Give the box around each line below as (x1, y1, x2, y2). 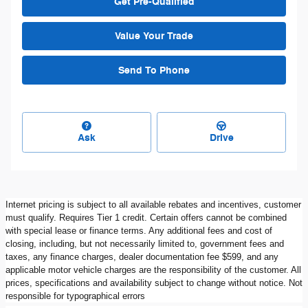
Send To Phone (118, 63, 190, 77)
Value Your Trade (115, 30, 193, 43)
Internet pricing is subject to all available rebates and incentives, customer (5, 199, 301, 210)
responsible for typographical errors (5, 290, 145, 301)
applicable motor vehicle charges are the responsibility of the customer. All (5, 264, 301, 275)
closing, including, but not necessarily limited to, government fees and (5, 238, 284, 249)
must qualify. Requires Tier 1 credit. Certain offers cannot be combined (5, 212, 287, 223)
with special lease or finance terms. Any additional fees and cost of (5, 225, 272, 236)
